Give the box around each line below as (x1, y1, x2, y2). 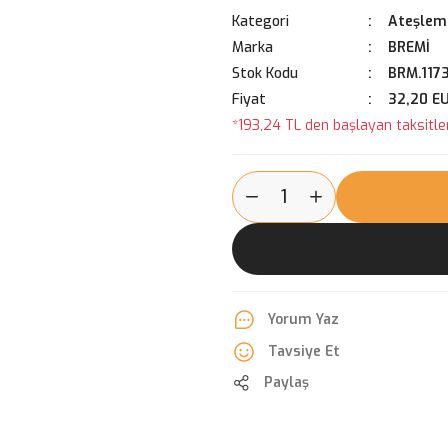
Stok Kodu (232, 64, 298, 83)
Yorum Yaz (268, 310, 339, 329)
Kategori (232, 12, 289, 31)
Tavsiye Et (268, 342, 340, 361)
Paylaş (264, 373, 309, 392)
